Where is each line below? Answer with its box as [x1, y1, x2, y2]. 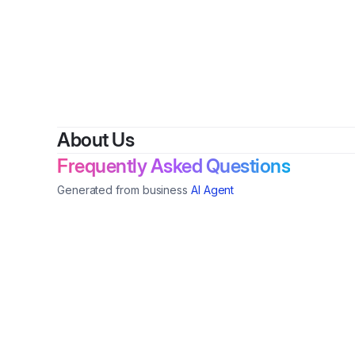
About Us [57, 128, 134, 151]
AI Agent [191, 183, 235, 197]
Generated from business [57, 183, 189, 197]
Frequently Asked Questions [57, 155, 290, 177]
